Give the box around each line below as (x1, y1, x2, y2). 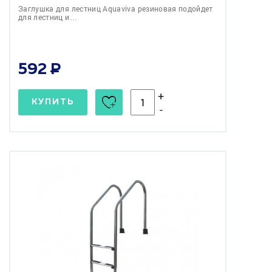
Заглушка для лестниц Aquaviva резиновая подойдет (18, 3, 213, 13)
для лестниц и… (18, 12, 77, 22)
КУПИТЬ (32, 97, 74, 106)
